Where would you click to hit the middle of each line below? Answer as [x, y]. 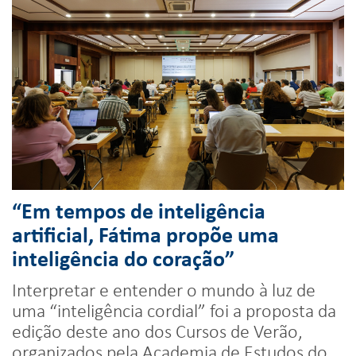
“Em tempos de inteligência [139, 210]
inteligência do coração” [123, 257]
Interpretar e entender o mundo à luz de [164, 289]
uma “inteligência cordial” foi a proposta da [174, 310]
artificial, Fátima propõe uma [145, 234]
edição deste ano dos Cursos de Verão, [157, 330]
